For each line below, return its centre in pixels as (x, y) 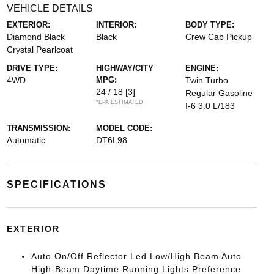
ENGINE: (202, 68)
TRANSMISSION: (38, 128)
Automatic (26, 140)
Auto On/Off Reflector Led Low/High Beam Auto (136, 256)
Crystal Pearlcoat (39, 50)
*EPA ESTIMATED (119, 102)
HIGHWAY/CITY (124, 68)
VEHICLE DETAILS (50, 8)
